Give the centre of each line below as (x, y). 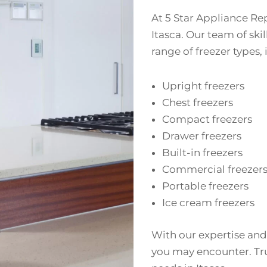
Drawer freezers (202, 136)
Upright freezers (203, 86)
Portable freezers (205, 186)
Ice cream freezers (208, 203)
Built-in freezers (202, 153)
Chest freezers (198, 103)
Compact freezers (207, 119)
